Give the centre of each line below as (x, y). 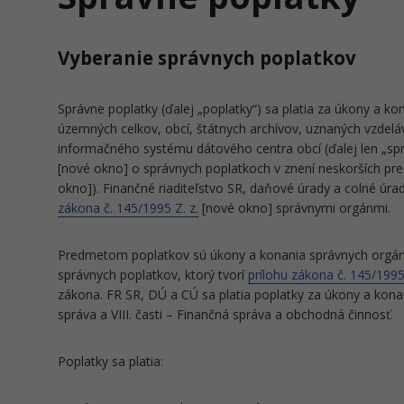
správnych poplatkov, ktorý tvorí (153, 275)
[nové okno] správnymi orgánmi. (294, 208)
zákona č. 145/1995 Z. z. (128, 208)
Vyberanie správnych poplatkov (207, 58)
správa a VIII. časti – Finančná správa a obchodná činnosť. (225, 314)
